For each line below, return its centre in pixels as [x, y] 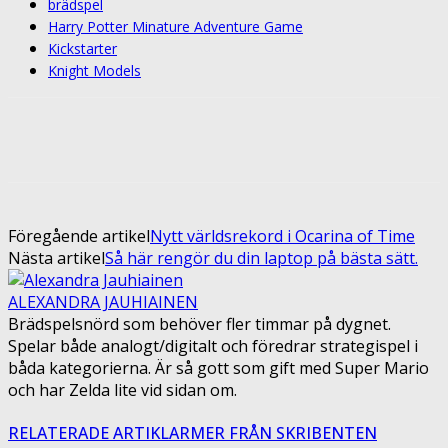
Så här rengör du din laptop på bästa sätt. [261, 257]
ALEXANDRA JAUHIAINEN [103, 301]
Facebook [76, 139]
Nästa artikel [56, 257]
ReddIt [415, 139]
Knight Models [94, 70]
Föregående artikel [79, 235]
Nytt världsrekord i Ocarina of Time [282, 235]
